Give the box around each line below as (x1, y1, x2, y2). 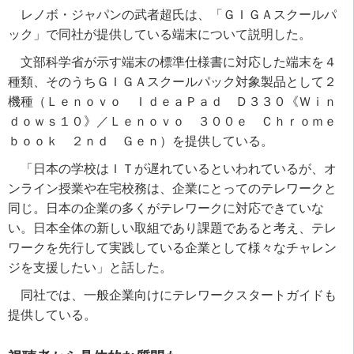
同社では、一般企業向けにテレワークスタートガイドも (21, 288, 337, 302)
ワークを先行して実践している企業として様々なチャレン (8, 240, 337, 254)
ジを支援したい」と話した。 (8, 260, 172, 274)
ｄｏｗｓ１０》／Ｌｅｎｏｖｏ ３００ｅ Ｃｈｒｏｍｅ (8, 114, 337, 128)
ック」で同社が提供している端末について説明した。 (8, 27, 311, 41)
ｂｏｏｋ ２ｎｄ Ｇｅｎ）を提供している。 (8, 134, 273, 148)
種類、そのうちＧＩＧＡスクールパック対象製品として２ (8, 74, 337, 88)
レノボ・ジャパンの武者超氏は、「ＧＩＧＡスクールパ (21, 7, 337, 21)
